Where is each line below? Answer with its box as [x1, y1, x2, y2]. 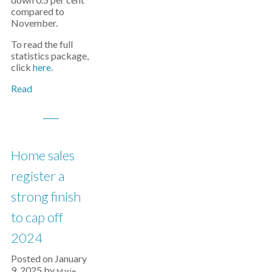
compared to [11, 5, 64, 17]
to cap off [11, 209, 63, 225]
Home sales [11, 147, 75, 163]
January [55, 253, 87, 264]
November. [11, 17, 58, 29]
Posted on [11, 253, 55, 264]
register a [11, 168, 64, 184]
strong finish [11, 188, 81, 205]
